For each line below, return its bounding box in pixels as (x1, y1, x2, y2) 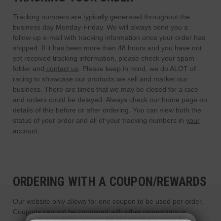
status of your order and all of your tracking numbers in (12, 116, 186, 124)
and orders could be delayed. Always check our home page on (12, 95, 207, 104)
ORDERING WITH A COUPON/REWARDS (12, 174, 207, 189)
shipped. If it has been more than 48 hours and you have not (12, 43, 202, 52)
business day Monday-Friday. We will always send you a (12, 23, 188, 31)
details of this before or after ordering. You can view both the (12, 106, 201, 114)
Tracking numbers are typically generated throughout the (12, 12, 190, 21)
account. (12, 126, 39, 135)
